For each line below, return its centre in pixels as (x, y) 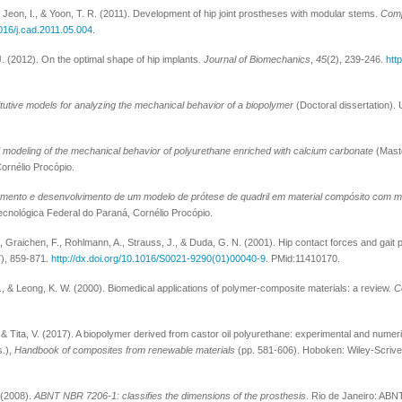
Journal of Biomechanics (257, 59)
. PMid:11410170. (303, 258)
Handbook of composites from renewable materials (125, 350)
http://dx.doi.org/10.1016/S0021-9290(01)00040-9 (158, 258)
